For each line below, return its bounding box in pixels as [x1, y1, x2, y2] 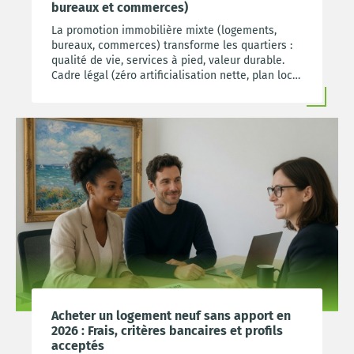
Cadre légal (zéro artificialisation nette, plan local [51, 69, 302, 83]
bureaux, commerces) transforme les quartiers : [51, 39, 292, 53]
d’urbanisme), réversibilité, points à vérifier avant [51, 84, 301, 98]
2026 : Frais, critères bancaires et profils [51, 323, 283, 339]
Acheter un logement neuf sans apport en [51, 308, 291, 324]
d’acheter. [51, 99, 100, 113]
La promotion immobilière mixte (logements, [51, 24, 277, 38]
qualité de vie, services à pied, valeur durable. [51, 54, 284, 68]
